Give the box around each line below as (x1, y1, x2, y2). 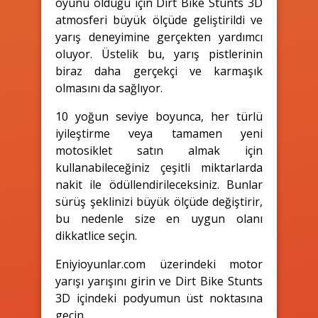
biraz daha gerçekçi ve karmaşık (55, 62, 263, 79)
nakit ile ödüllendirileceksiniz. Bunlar (55, 176, 263, 192)
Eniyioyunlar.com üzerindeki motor (55, 256, 263, 272)
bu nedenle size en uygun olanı (55, 210, 263, 226)
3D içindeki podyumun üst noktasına (55, 290, 263, 306)
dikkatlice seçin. (55, 227, 137, 243)
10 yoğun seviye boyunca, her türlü (55, 108, 263, 124)
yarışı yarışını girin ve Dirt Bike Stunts (55, 273, 263, 289)
